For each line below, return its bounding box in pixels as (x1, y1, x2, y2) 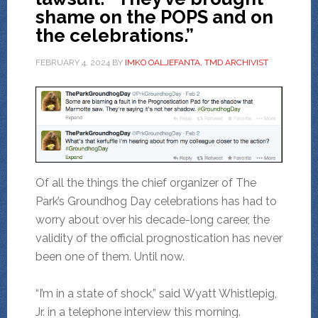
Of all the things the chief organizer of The (35, 176, 256, 190)
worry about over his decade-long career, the (35, 213, 270, 227)
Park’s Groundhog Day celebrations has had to (35, 194, 277, 209)
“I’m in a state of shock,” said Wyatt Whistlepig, (35, 287, 277, 301)
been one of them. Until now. (35, 250, 185, 264)
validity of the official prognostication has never (35, 231, 283, 246)
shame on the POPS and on (35, 6, 273, 28)
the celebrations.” (35, 25, 194, 47)
